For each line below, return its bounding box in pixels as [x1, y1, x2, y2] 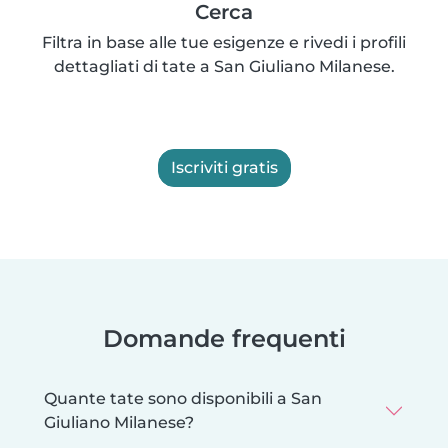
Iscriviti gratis [170, 157, 278, 177]
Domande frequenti [102, 323, 346, 353]
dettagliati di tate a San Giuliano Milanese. [53, 56, 395, 76]
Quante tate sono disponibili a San [44, 388, 322, 408]
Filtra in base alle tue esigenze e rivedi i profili [42, 32, 406, 52]
